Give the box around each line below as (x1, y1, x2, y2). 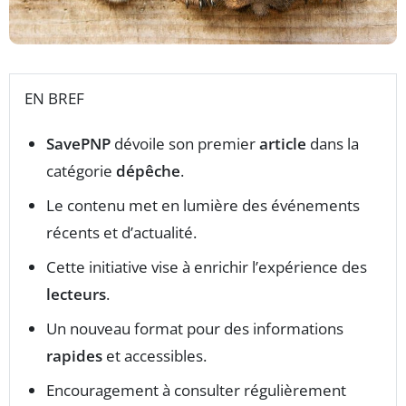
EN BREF (24, 88, 84, 110)
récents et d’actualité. (46, 222, 197, 244)
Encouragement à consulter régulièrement (46, 380, 346, 401)
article (259, 133, 306, 155)
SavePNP (46, 133, 111, 155)
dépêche (116, 160, 180, 182)
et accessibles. (102, 345, 207, 367)
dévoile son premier (111, 133, 259, 155)
